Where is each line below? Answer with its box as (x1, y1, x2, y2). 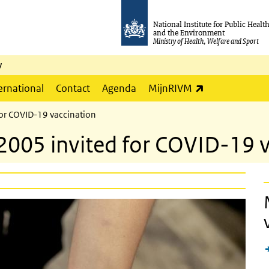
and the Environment (153, 27, 225, 38)
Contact (56, 82, 90, 95)
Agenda (102, 82, 136, 95)
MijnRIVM (148, 82, 192, 95)
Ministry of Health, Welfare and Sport (153, 35, 259, 46)
